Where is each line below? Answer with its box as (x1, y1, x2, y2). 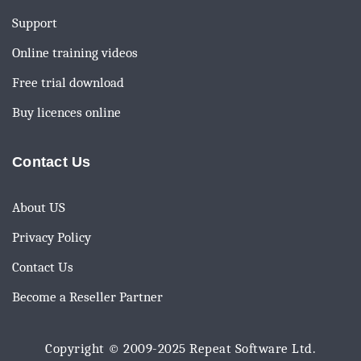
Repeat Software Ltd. (189, 341, 316, 356)
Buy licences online (12, 105, 121, 120)
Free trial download (12, 75, 124, 90)
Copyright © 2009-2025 (45, 341, 189, 356)
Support (12, 15, 57, 31)
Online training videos (12, 45, 138, 60)
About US (12, 200, 65, 215)
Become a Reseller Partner (12, 289, 163, 305)
